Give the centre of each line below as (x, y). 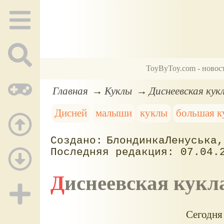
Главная (70, 90)
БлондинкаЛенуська (162, 140)
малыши (113, 113)
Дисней (71, 113)
